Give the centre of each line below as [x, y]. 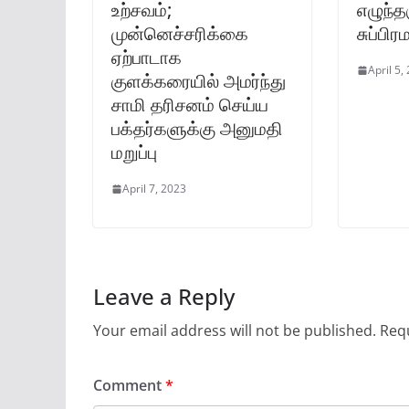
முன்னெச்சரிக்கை [180, 34]
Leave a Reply [164, 297]
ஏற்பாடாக [147, 58]
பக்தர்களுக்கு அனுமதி [197, 129]
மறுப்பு [134, 152]
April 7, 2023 [154, 189]
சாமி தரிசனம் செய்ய [190, 105]
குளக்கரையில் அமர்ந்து [199, 81]
